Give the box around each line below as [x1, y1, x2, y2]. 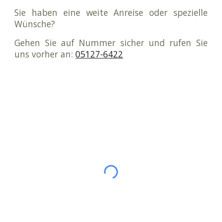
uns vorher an [14, 48, 71, 60]
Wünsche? [14, 17, 58, 30]
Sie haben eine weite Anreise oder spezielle [14, 6, 208, 18]
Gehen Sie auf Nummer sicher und [14, 36, 170, 49]
